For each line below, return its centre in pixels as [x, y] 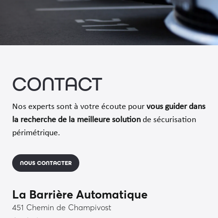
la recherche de [40, 120]
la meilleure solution [104, 120]
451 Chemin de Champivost [62, 208]
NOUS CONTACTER [45, 163]
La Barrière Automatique [80, 194]
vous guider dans [176, 107]
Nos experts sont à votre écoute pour [79, 107]
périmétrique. [36, 133]
